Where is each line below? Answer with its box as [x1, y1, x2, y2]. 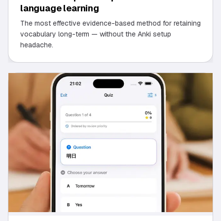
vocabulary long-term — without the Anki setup [20, 29, 171, 38]
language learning [20, 2, 99, 14]
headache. [20, 40, 53, 49]
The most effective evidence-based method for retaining [20, 18, 201, 28]
